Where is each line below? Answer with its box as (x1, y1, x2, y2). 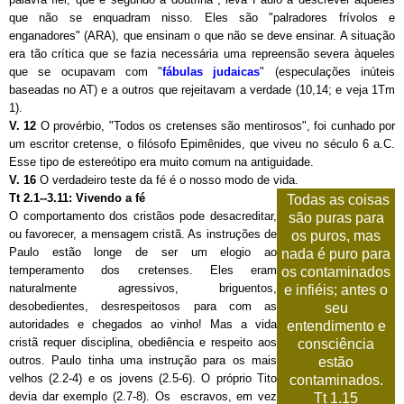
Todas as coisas (286, 191, 390, 207)
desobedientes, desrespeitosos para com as (9, 298, 277, 313)
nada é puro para (281, 245, 390, 262)
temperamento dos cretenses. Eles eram (9, 262, 277, 277)
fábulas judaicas (162, 64, 261, 78)
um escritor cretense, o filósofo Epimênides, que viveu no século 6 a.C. (9, 136, 395, 151)
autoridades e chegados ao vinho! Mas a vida (9, 317, 277, 331)
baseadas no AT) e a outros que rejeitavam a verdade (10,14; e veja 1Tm (9, 82, 395, 96)
